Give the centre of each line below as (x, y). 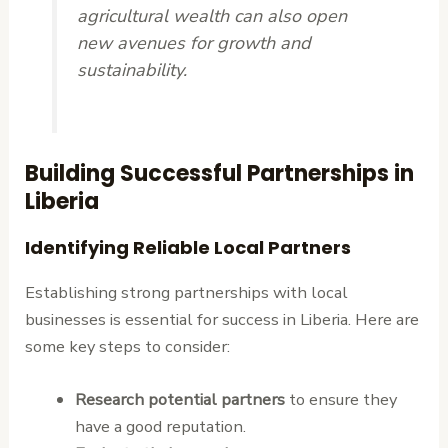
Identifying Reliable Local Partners (188, 247)
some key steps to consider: (128, 346)
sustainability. (132, 69)
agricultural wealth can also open (212, 15)
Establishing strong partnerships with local (187, 292)
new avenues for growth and (194, 42)
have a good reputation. (160, 427)
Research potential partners (179, 400)
